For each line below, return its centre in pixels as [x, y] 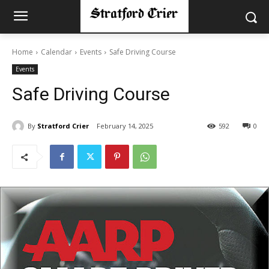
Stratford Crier [63, 125]
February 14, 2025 [125, 126]
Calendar [56, 52]
